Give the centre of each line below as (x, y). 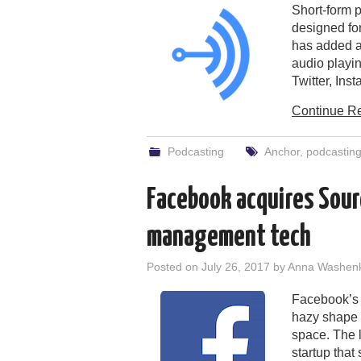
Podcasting (196, 151)
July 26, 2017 (236, 266)
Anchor (282, 151)
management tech (229, 237)
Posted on (174, 266)
